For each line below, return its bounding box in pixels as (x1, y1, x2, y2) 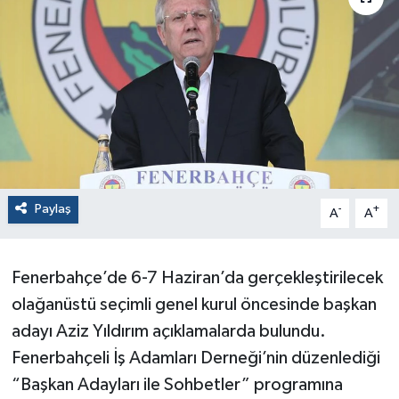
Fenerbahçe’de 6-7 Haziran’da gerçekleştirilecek (11, 269, 383, 288)
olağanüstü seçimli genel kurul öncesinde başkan (11, 296, 377, 314)
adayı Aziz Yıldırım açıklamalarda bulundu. (11, 322, 326, 341)
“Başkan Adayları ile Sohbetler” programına (11, 376, 343, 395)
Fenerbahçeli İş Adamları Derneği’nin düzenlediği (11, 349, 380, 368)
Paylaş (34, 202, 71, 216)
